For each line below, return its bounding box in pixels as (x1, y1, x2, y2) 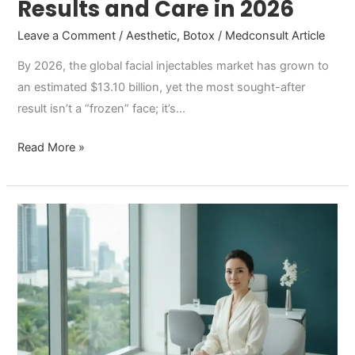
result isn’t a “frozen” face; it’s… (17, 101, 186, 116)
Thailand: (17, 248, 67, 263)
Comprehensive (17, 291, 103, 306)
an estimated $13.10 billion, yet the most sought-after (17, 80, 306, 95)
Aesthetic (126, 28, 177, 43)
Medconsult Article (225, 28, 326, 43)
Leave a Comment (17, 28, 116, 43)
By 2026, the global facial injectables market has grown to (17, 59, 330, 74)
